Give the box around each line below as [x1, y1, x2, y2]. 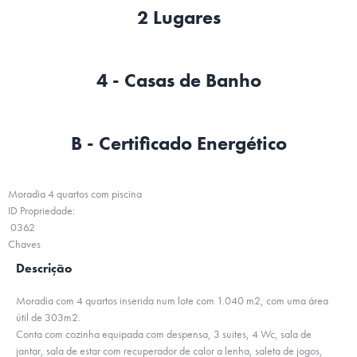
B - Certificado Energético [70, 131, 287, 155]
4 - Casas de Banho [96, 68, 261, 92]
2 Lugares [136, 5, 221, 29]
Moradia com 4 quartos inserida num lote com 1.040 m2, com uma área [16, 293, 328, 308]
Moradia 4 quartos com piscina [8, 186, 142, 201]
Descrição [16, 260, 72, 277]
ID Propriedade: [8, 203, 75, 218]
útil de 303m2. [16, 310, 80, 324]
